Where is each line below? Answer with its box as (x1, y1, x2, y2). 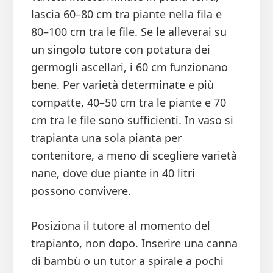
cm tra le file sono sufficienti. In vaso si (30, 113, 233, 128)
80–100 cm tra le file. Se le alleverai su (30, 24, 227, 40)
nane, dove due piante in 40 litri (30, 166, 195, 181)
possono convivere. (30, 183, 131, 199)
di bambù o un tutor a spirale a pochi (30, 253, 224, 269)
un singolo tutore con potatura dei (30, 42, 210, 57)
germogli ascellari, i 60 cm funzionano (30, 60, 228, 75)
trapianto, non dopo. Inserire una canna (30, 236, 238, 251)
